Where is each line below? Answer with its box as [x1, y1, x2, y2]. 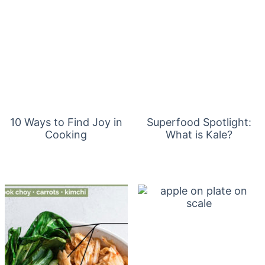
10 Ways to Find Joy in [9, 116, 122, 129]
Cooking [45, 128, 88, 141]
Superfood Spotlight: [146, 116, 251, 129]
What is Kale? [165, 128, 232, 141]
